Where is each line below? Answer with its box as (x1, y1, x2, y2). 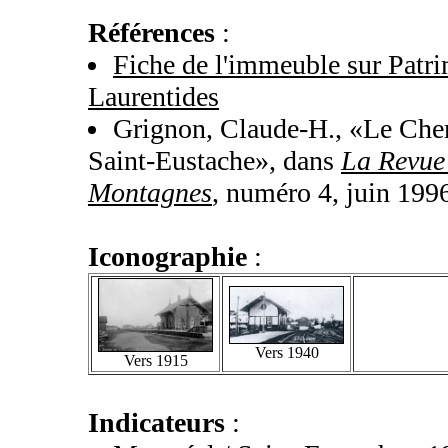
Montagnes (88, 177, 212, 209)
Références (88, 17, 215, 49)
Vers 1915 (123, 352, 188, 370)
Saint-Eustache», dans (88, 145, 341, 177)
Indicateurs (88, 407, 225, 439)
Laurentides (88, 81, 219, 113)
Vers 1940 (254, 344, 319, 362)
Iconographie (88, 241, 247, 273)
